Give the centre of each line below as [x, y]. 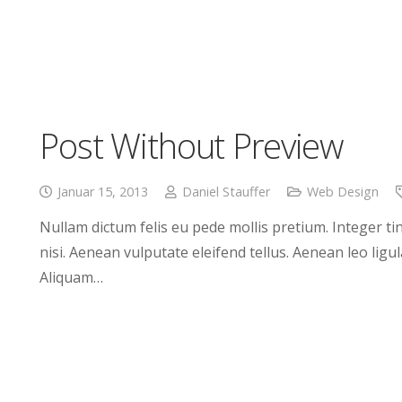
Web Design [342, 192]
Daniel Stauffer [226, 192]
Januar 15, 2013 [102, 192]
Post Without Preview [192, 145]
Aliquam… [71, 278]
